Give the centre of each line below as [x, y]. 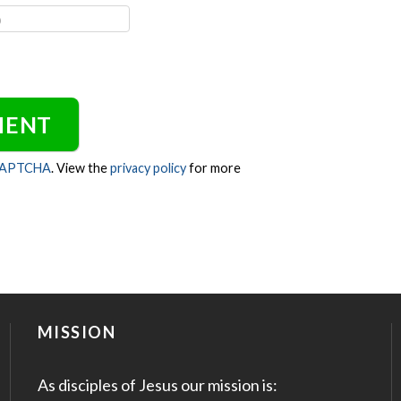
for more [213, 168]
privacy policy [148, 168]
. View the [81, 168]
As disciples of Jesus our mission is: [157, 385]
